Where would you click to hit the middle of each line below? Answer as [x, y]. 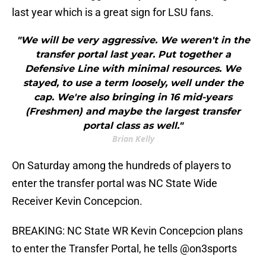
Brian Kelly [133, 139]
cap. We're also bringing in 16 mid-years [133, 97]
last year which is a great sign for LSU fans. [113, 12]
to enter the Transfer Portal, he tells [96, 249]
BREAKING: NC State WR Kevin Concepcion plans [127, 231]
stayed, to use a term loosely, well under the [133, 83]
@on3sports [208, 249]
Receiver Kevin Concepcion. [77, 201]
